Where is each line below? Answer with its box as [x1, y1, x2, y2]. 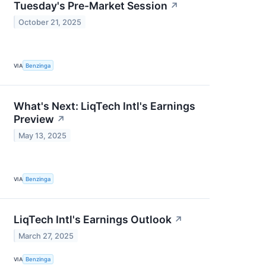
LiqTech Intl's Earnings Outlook [14, 213, 172, 226]
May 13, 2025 [18, 131, 67, 140]
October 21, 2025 [18, 17, 82, 27]
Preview [14, 113, 54, 126]
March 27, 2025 [18, 231, 74, 240]
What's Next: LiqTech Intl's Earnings [14, 100, 195, 113]
